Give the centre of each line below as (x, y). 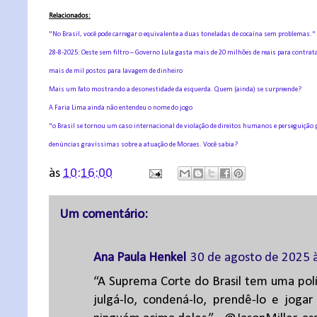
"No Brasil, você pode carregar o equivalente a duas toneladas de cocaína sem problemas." (182, 34)
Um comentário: (104, 215)
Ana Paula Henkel (140, 258)
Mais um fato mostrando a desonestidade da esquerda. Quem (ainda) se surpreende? (175, 90)
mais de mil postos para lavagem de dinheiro (116, 71)
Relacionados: (70, 16)
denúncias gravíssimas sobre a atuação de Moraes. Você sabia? (143, 145)
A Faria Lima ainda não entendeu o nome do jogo (121, 108)
